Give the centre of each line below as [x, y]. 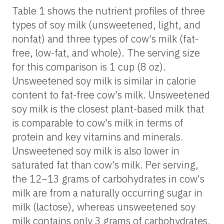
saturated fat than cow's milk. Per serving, [105, 164]
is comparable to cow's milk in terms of [98, 122]
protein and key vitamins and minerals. [98, 136]
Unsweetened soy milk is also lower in [96, 150]
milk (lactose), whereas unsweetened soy [104, 206]
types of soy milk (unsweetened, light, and [106, 24]
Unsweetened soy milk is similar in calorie [104, 80]
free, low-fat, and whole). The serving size [106, 52]
